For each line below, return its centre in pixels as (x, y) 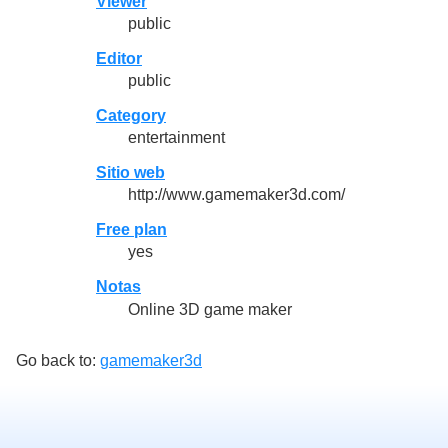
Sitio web (130, 173)
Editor (119, 58)
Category (131, 115)
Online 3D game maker (210, 309)
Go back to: (58, 360)
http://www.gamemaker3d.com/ (236, 195)
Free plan (131, 230)
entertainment (176, 138)
